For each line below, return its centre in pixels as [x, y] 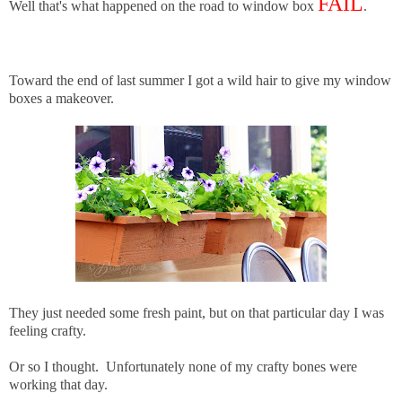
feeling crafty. [48, 330]
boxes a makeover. [61, 98]
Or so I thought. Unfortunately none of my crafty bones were [183, 366]
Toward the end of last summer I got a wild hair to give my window [200, 80]
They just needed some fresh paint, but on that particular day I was [197, 312]
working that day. [58, 384]
